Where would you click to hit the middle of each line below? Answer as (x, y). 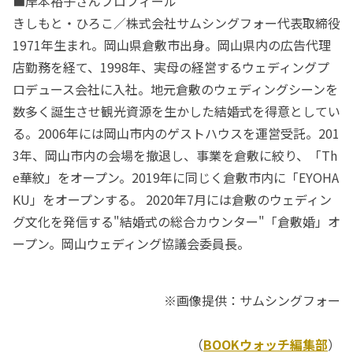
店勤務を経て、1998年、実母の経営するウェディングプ (171, 67)
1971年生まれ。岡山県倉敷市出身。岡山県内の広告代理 (172, 45)
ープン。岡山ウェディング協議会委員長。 (131, 243)
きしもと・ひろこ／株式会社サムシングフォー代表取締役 (176, 23)
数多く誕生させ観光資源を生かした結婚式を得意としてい (176, 111)
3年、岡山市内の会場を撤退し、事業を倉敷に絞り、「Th (175, 155)
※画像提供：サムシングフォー (252, 300)
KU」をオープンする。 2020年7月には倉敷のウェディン (172, 199)
